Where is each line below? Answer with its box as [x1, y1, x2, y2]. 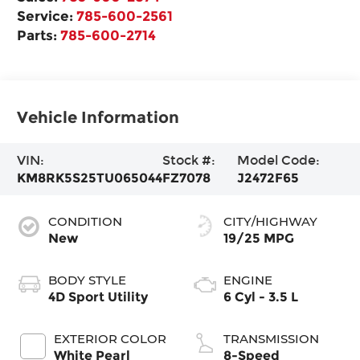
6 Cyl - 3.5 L [223, 288, 298, 305]
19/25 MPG [223, 230, 294, 246]
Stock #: [162, 152, 216, 168]
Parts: [17, 26, 61, 43]
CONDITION [48, 213, 123, 229]
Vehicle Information [17, 107, 180, 127]
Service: [17, 6, 77, 24]
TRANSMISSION [223, 330, 319, 346]
